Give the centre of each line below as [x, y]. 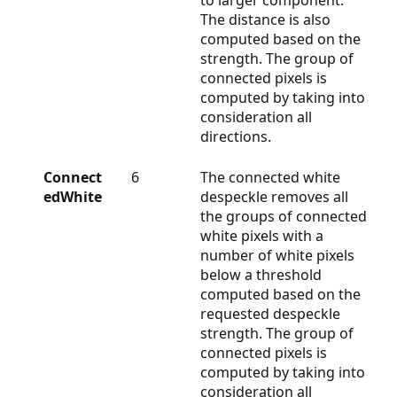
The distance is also [265, 19]
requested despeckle [270, 313]
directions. [236, 136]
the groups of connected [284, 216]
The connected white [270, 177]
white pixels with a [262, 235]
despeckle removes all [274, 196]
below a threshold [261, 274]
